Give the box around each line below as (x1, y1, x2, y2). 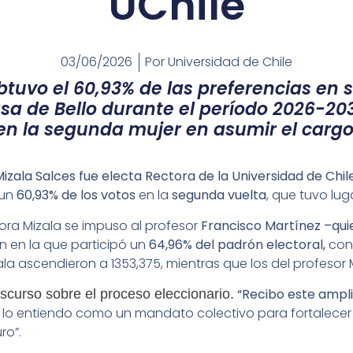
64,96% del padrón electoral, (146, 235, 325, 254)
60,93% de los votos (13, 186, 139, 205)
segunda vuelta (172, 186, 266, 205)
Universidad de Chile (165, 53, 292, 72)
